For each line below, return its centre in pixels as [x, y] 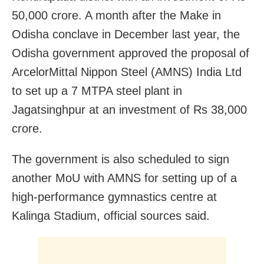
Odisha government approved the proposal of [131, 53]
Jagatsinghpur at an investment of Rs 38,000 [129, 110]
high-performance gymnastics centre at [114, 197]
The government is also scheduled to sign [121, 159]
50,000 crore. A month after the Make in [116, 16]
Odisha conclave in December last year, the [126, 34]
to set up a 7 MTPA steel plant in [97, 91]
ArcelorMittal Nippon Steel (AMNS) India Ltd [127, 72]
